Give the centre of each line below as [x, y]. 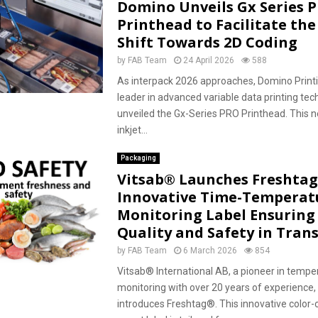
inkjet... [132, 130]
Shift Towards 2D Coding [207, 42]
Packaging [138, 158]
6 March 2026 [210, 251]
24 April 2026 [208, 60]
